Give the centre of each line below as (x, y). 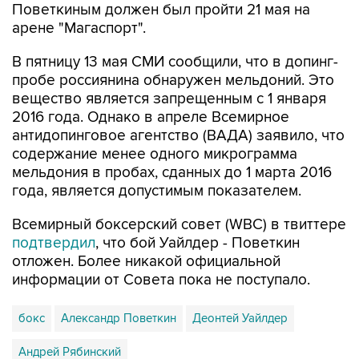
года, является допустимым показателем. (157, 191)
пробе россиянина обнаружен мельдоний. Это (173, 81)
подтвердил (54, 243)
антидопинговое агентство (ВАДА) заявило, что (178, 136)
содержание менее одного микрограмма (155, 154)
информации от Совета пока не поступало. (161, 280)
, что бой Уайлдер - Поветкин (198, 243)
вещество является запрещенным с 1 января (169, 99)
